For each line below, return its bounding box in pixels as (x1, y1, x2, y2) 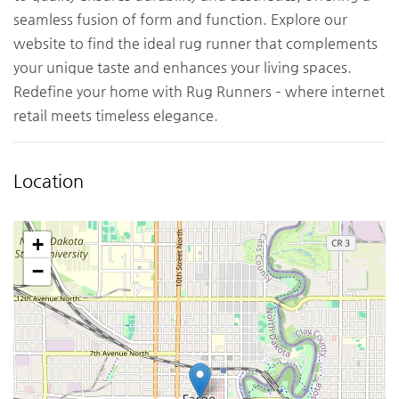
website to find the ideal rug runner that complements (13, 35, 378, 53)
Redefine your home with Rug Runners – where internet (13, 83, 385, 101)
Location (13, 171, 84, 192)
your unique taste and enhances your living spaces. (13, 59, 352, 77)
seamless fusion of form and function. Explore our (13, 11, 347, 28)
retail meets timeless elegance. (13, 107, 218, 125)
